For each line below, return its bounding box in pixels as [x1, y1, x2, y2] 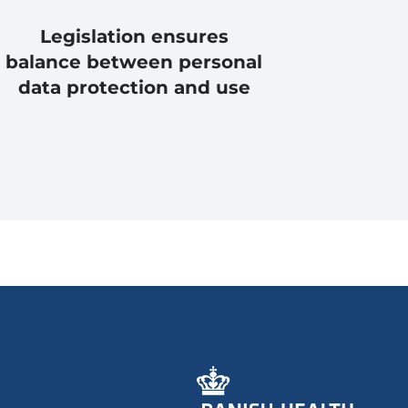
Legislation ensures [39, 25, 229, 47]
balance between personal [5, 50, 262, 73]
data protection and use [17, 76, 250, 98]
